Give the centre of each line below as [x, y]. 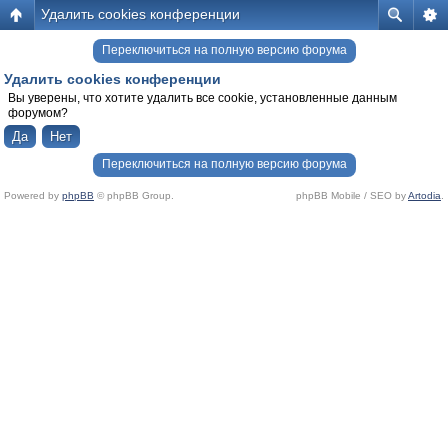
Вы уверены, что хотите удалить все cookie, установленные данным [202, 98]
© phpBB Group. [134, 195]
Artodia [424, 195]
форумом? [38, 113]
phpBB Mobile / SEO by [352, 195]
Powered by [33, 195]
